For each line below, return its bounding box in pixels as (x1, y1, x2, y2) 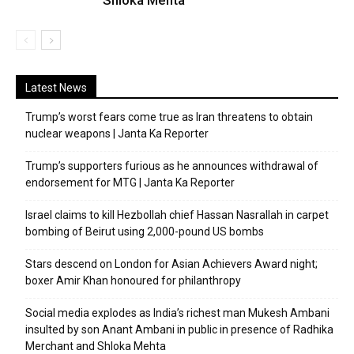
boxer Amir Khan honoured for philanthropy (25, 274, 241, 287)
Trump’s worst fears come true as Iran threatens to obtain (25, 111, 313, 123)
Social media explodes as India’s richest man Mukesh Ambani (25, 307, 330, 319)
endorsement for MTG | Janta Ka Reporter (25, 176, 235, 189)
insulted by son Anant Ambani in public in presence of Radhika (25, 323, 333, 336)
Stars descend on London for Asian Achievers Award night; (25, 258, 318, 270)
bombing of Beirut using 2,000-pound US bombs (25, 225, 264, 238)
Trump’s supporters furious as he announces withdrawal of (25, 160, 318, 172)
